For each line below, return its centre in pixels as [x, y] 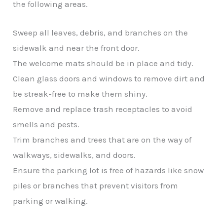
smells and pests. [46, 124]
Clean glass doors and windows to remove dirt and [109, 78]
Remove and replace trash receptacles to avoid [103, 109]
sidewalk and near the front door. [76, 48]
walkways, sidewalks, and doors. [74, 155]
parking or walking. [51, 201]
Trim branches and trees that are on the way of [102, 139]
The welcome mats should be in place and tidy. [103, 63]
